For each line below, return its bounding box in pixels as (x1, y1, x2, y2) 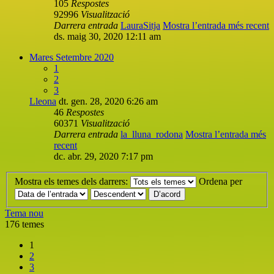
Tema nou (5, 208, 43, 219)
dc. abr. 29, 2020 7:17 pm (54, 150, 153, 161)
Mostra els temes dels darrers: (15, 176, 130, 187)
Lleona (29, 95, 56, 106)
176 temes (5, 219, 44, 230)
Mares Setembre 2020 (29, 51, 114, 62)
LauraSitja (120, 20, 160, 31)
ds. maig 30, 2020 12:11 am (54, 31, 161, 42)
